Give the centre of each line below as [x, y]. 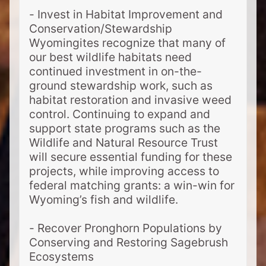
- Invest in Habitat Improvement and [126, 15]
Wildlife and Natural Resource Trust [123, 143]
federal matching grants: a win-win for [132, 186]
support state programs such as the [125, 129]
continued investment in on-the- [115, 72]
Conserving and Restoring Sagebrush [129, 243]
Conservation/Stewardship [101, 29]
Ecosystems [61, 257]
